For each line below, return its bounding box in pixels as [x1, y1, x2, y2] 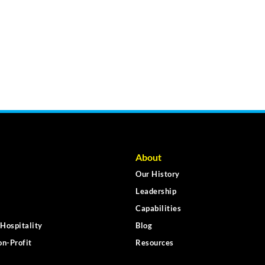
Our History [135, 169, 180, 179]
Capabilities [135, 203, 181, 214]
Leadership [135, 186, 176, 196]
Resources [135, 238, 174, 248]
